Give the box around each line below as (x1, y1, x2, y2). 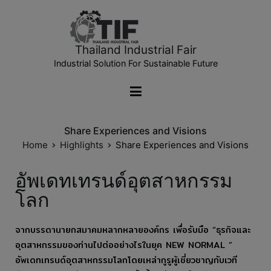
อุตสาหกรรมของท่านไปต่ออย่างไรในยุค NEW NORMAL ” (15, 237, 232, 252)
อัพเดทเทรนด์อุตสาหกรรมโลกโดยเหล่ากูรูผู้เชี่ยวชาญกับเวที (15, 252, 237, 267)
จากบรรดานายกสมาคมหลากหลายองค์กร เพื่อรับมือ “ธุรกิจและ (15, 222, 251, 237)
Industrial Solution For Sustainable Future (53, 58, 218, 69)
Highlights (60, 139, 103, 151)
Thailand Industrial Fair (74, 43, 197, 57)
